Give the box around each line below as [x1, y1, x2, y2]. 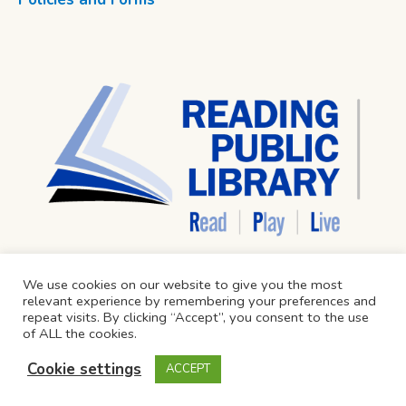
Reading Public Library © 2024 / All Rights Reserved [23, 370, 383, 391]
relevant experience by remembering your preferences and [23, 292, 376, 310]
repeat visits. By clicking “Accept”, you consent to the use [23, 308, 369, 326]
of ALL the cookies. [23, 324, 137, 343]
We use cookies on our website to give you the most [23, 275, 343, 294]
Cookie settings [27, 358, 141, 380]
